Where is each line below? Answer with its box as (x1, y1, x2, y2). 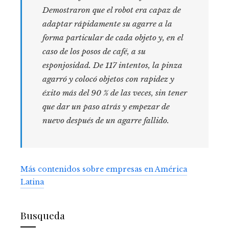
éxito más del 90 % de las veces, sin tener (42, 87, 187, 98)
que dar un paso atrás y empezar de (42, 101, 170, 111)
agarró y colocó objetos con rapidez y (42, 74, 174, 84)
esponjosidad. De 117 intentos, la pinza (42, 60, 182, 70)
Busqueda (20, 208, 65, 222)
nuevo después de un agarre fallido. (42, 115, 169, 125)
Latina (20, 177, 44, 187)
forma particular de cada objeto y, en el (42, 32, 183, 42)
